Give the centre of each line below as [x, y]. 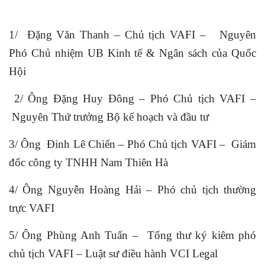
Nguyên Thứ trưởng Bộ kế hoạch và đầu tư [109, 117]
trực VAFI [32, 208]
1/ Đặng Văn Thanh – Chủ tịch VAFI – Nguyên [132, 34]
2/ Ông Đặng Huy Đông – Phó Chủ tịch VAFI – [132, 98]
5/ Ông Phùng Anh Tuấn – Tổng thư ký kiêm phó [132, 235]
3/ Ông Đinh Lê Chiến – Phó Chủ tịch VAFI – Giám [132, 144]
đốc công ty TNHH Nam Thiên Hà [88, 162]
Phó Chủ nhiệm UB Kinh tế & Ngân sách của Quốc [132, 53]
